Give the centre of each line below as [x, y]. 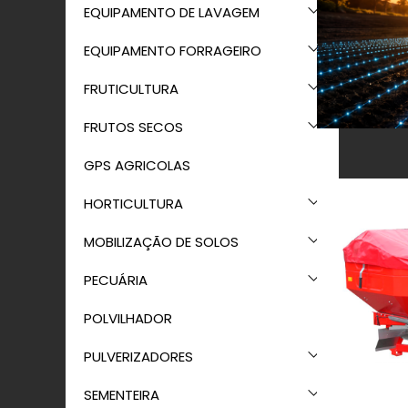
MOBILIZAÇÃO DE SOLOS [161, 242]
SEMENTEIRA [122, 395]
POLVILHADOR [128, 318]
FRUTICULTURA [131, 89]
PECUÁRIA [116, 280]
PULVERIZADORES [138, 357]
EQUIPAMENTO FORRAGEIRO [173, 51]
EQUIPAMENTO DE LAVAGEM [172, 12]
